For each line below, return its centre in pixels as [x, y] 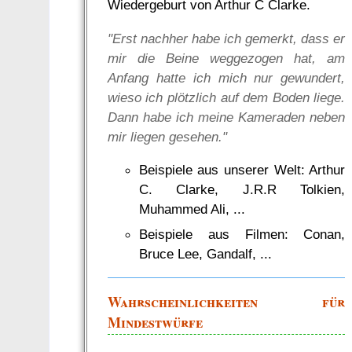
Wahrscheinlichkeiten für [226, 302]
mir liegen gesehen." [167, 136]
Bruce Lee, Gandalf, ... [205, 253]
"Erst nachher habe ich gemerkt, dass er [226, 38]
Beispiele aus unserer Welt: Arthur [242, 170]
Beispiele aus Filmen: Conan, [242, 234]
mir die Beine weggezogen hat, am [226, 58]
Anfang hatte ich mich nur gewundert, [226, 77]
